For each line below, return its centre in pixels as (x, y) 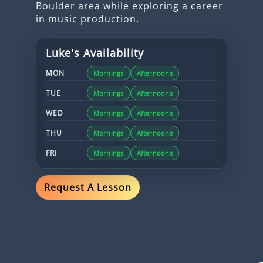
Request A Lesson (87, 188)
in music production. (87, 19)
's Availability (107, 53)
